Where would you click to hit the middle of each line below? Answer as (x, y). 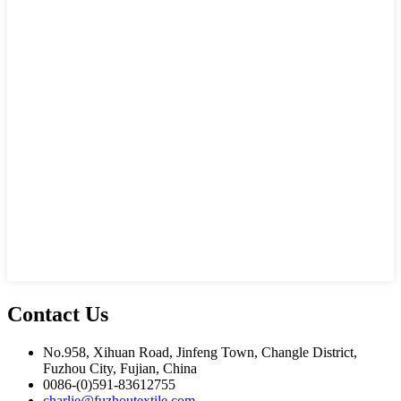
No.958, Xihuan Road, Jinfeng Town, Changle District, (200, 352)
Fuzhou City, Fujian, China (120, 368)
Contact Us (58, 314)
